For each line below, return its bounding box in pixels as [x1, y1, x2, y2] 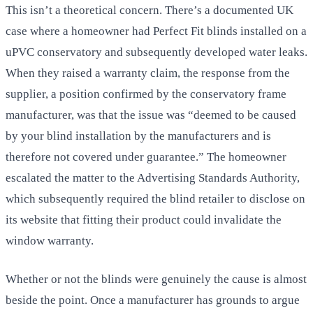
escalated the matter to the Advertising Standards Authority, [6, 170, 300, 184]
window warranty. [6, 233, 94, 247]
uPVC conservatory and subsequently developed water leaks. [6, 45, 307, 59]
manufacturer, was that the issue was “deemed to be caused [6, 108, 296, 122]
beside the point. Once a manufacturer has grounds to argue [6, 293, 300, 307]
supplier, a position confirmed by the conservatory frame [6, 87, 286, 101]
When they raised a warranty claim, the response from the [6, 66, 290, 80]
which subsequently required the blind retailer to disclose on [6, 191, 305, 205]
